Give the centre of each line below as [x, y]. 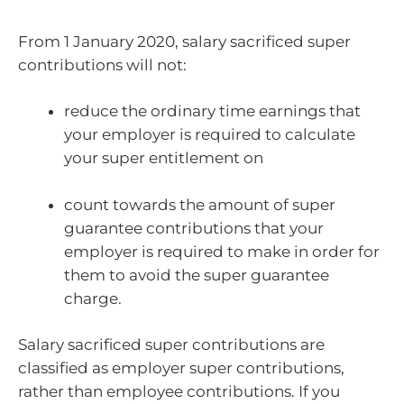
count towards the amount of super [200, 204]
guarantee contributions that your [194, 228]
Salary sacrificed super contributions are [171, 345]
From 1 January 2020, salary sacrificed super [184, 41]
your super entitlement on [164, 158]
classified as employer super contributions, [181, 368]
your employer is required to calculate [210, 135]
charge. [93, 298]
